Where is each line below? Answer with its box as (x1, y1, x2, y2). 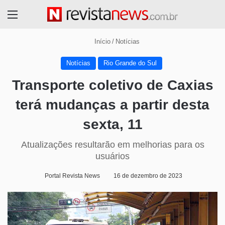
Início (92, 38, 110, 46)
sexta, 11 (82, 117, 143, 133)
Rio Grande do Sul (103, 59, 157, 67)
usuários (95, 151, 130, 162)
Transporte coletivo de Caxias (12, 77, 213, 93)
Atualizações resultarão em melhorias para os (21, 140, 204, 150)
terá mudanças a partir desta (16, 97, 209, 113)
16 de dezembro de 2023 (113, 172, 182, 180)
